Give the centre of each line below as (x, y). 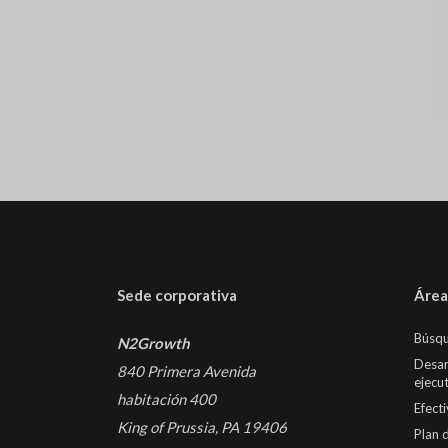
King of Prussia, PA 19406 (202, 426)
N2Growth (153, 342)
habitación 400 (166, 398)
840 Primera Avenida (186, 370)
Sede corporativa (177, 294)
